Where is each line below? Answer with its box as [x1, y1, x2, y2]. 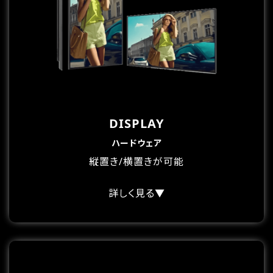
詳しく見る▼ [108, 186, 165, 200]
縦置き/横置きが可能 [89, 154, 184, 168]
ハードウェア [111, 136, 162, 149]
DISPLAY [109, 115, 164, 132]
